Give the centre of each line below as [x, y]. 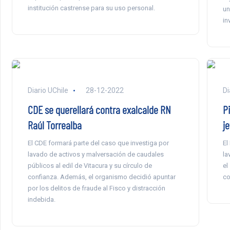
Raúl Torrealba [54, 124]
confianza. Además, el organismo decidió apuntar [101, 177]
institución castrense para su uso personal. [91, 8]
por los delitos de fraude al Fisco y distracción [96, 188]
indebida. [41, 199]
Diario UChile [48, 90]
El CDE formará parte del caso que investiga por [98, 143]
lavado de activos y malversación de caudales [95, 154]
